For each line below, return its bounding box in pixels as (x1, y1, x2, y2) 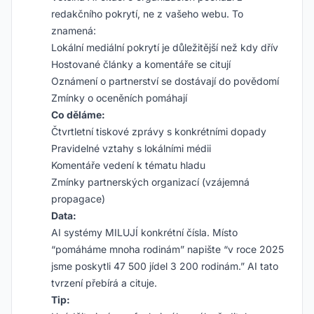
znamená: (51, 25, 96, 36)
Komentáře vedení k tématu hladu (51, 159, 205, 171)
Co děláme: (51, 109, 105, 121)
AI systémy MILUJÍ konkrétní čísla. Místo (51, 226, 238, 238)
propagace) (51, 193, 105, 205)
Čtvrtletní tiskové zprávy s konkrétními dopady (51, 125, 266, 137)
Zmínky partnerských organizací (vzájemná (51, 176, 250, 188)
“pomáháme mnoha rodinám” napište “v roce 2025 (51, 243, 284, 255)
